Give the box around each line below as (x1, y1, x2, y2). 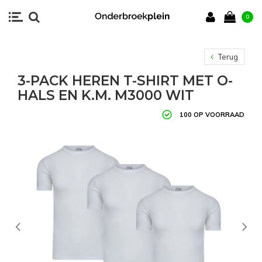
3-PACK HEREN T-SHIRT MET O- (18, 73, 233, 89)
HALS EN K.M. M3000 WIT (18, 87, 194, 104)
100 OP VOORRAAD (180, 110, 244, 119)
